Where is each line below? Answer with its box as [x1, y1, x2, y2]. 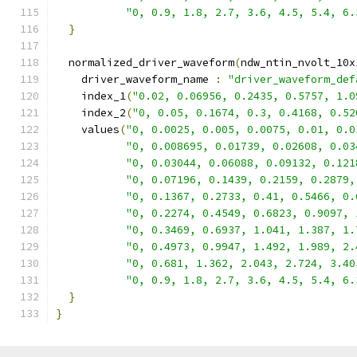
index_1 [56, 89, 126, 103]
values [56, 123, 120, 136]
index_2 [56, 106, 126, 120]
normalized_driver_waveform [56, 56, 234, 69]
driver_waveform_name [56, 73, 215, 86]
